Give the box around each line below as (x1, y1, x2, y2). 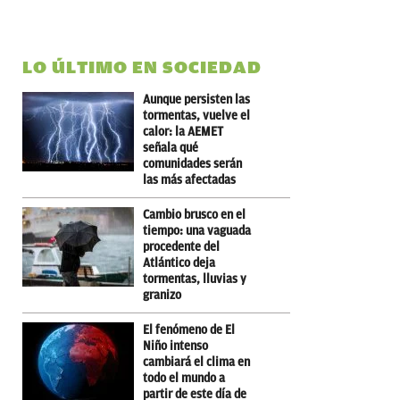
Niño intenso (143, 338, 208, 353)
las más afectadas (143, 172, 236, 187)
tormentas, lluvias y (143, 271, 246, 286)
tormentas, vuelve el (143, 108, 250, 122)
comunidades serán (143, 156, 242, 171)
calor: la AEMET (143, 124, 223, 138)
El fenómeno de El (143, 322, 235, 337)
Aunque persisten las (143, 92, 250, 106)
